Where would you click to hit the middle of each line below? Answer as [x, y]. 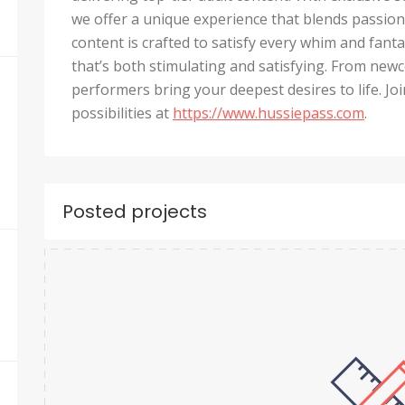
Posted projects [135, 212]
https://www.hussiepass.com [268, 113]
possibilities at [122, 113]
